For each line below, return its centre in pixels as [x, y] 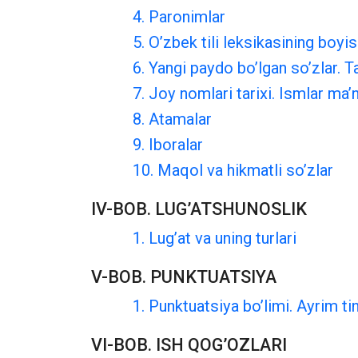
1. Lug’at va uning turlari [215, 238]
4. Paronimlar [179, 17]
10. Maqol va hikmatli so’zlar [233, 170]
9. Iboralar [168, 145]
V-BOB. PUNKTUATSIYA [184, 277]
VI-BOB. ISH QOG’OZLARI [189, 345]
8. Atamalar [172, 119]
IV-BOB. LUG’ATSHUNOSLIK [199, 209]
